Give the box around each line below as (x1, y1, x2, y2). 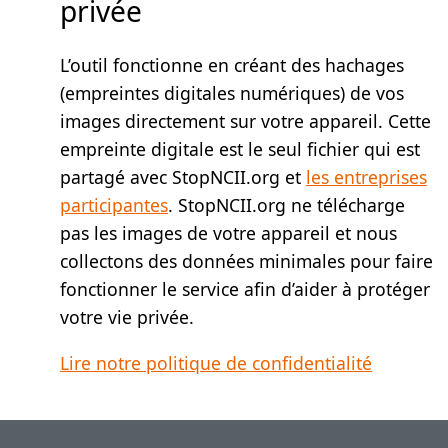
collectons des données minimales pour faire (60, 249, 433, 274)
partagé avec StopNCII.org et (60, 165, 306, 190)
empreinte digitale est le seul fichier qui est (60, 137, 420, 162)
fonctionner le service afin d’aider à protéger (60, 277, 430, 302)
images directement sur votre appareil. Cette (60, 109, 431, 134)
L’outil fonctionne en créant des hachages (60, 53, 404, 78)
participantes (60, 193, 168, 218)
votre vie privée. (60, 305, 194, 330)
